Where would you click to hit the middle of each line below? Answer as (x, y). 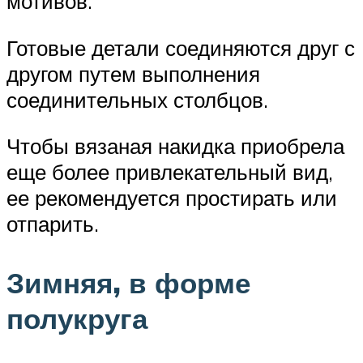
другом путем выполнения (133, 73)
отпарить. (53, 224)
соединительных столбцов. (137, 99)
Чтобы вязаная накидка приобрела (175, 146)
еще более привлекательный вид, (170, 172)
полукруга (77, 319)
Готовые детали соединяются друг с (181, 47)
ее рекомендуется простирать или (172, 198)
